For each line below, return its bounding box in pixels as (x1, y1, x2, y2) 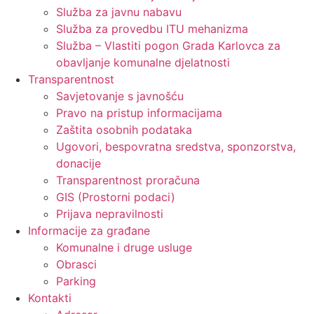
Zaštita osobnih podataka (56, 123, 192, 137)
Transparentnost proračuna (56, 173, 200, 188)
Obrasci (56, 257, 97, 272)
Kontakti (28, 291, 71, 306)
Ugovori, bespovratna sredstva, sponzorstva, (56, 139, 296, 154)
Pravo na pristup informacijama (56, 106, 222, 121)
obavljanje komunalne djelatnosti (56, 55, 230, 70)
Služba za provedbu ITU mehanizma (56, 22, 248, 36)
